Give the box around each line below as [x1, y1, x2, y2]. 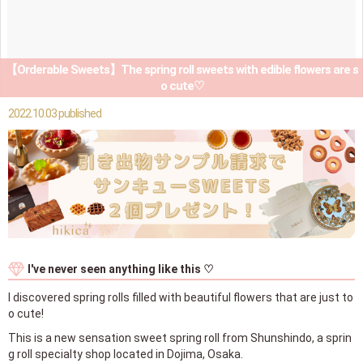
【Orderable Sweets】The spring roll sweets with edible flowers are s [5, 62, 358, 77]
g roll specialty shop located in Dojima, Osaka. [8, 347, 243, 361]
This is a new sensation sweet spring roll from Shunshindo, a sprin [8, 331, 352, 344]
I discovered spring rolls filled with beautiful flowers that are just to [8, 290, 353, 304]
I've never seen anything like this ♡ [28, 262, 214, 275]
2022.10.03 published [8, 107, 101, 120]
